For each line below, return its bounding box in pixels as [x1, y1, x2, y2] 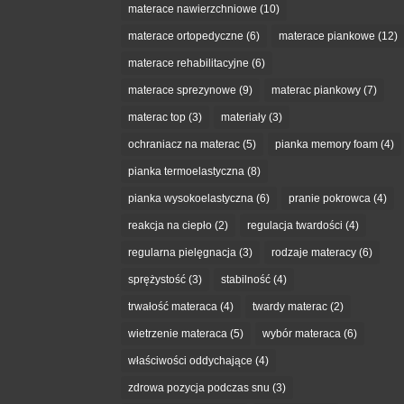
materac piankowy [271, 83, 362, 96]
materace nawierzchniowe [128, 2, 258, 15]
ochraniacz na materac [128, 137, 241, 151]
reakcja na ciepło [128, 218, 213, 232]
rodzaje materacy [271, 245, 357, 259]
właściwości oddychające [128, 353, 253, 367]
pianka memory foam [275, 137, 379, 151]
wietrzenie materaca [128, 326, 228, 340]
